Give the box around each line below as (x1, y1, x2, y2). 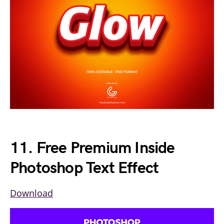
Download (10, 186, 53, 199)
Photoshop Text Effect (10, 158, 159, 178)
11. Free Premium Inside (10, 138, 175, 158)
